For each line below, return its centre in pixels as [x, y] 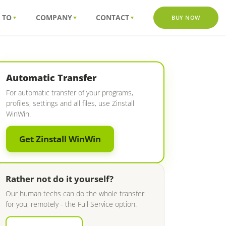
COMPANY [54, 17]
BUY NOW [186, 17]
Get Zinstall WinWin [60, 139]
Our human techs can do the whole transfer [75, 193]
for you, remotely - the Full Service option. [71, 204]
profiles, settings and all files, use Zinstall [70, 103]
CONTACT [113, 17]
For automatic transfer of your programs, [70, 93]
